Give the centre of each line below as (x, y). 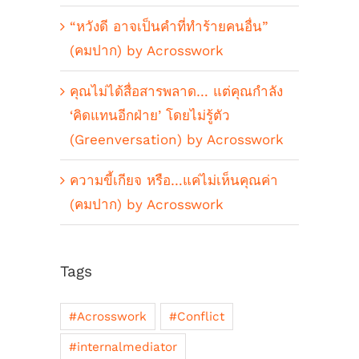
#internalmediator (123, 347)
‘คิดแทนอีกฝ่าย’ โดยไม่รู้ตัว (150, 116)
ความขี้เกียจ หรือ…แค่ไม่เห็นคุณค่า (174, 181)
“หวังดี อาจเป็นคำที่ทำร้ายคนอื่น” (169, 27)
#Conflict (197, 316)
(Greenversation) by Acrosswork (177, 140)
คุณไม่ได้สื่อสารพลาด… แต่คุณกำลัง (176, 92)
